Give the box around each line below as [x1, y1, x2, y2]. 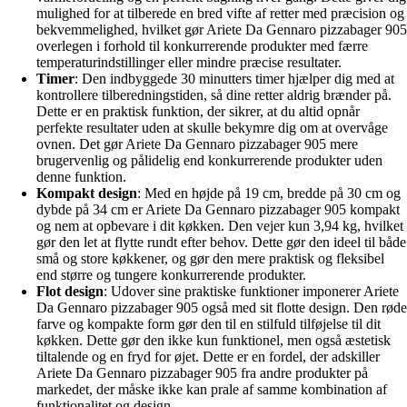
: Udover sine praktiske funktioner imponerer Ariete [104, 283, 399, 299]
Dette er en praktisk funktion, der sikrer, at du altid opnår [36, 104, 360, 119]
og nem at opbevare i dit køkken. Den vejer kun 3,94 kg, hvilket [36, 218, 403, 233]
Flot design [36, 283, 104, 299]
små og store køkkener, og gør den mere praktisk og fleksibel [36, 251, 384, 266]
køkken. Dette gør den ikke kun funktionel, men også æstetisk [36, 333, 391, 348]
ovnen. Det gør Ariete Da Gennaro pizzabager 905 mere [36, 136, 358, 152]
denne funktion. [36, 169, 126, 184]
